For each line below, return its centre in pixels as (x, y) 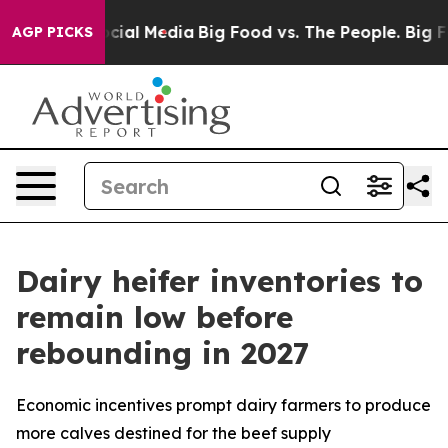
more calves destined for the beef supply (173, 433)
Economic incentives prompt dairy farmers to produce (223, 405)
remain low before (154, 317)
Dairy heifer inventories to (219, 281)
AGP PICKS (52, 32)
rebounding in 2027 (163, 353)
